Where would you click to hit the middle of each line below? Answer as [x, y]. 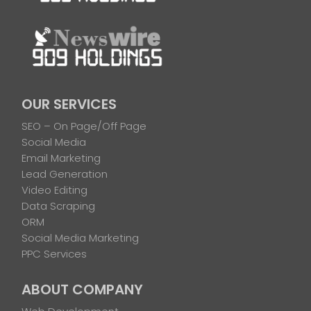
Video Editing [55, 190]
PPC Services [54, 253]
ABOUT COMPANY [83, 289]
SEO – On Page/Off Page [84, 126]
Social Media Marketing [81, 237]
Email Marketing [61, 158]
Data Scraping [59, 205]
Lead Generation [65, 174]
